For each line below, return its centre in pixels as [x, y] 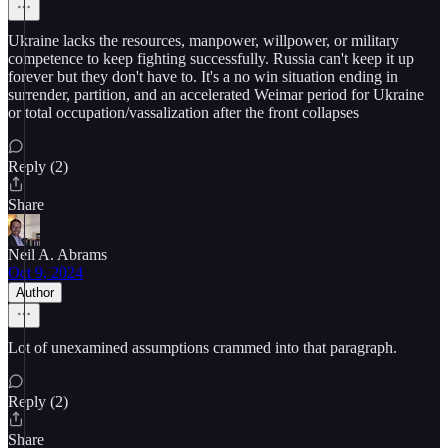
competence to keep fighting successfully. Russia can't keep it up [211, 58]
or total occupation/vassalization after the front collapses [183, 112]
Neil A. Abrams [57, 254]
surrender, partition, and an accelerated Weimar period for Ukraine [216, 94]
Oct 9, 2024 [45, 272]
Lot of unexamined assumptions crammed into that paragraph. [202, 347]
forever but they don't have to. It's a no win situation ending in [203, 76]
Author [35, 292]
